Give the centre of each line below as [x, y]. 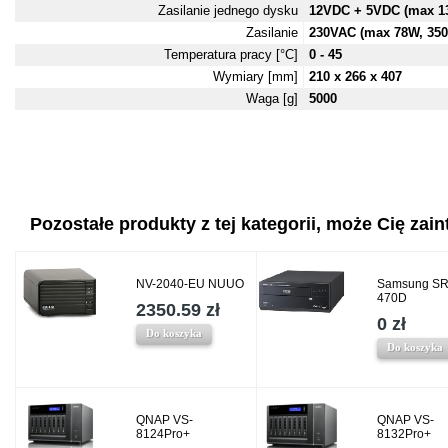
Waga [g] [272, 98]
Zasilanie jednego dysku [228, 10]
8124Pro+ [163, 434]
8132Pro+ [404, 434]
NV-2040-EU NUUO [190, 284]
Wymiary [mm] [255, 76]
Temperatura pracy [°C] [231, 54]
